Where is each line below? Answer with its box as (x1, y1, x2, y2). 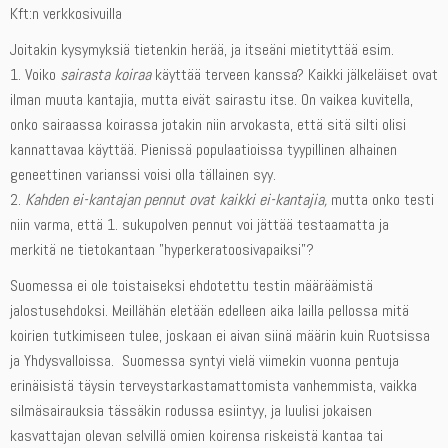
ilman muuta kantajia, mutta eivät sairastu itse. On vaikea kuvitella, (10, 89, 413, 111)
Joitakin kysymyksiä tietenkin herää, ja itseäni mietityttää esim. (10, 39, 394, 61)
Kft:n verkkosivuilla (10, 3, 122, 25)
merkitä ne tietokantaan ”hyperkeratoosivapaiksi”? (10, 239, 314, 261)
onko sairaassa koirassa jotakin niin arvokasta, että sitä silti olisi (10, 114, 406, 136)
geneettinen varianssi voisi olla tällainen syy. (10, 164, 276, 186)
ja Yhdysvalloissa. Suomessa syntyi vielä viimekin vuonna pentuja (10, 350, 399, 372)
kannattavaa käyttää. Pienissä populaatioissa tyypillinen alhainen (10, 139, 397, 161)
